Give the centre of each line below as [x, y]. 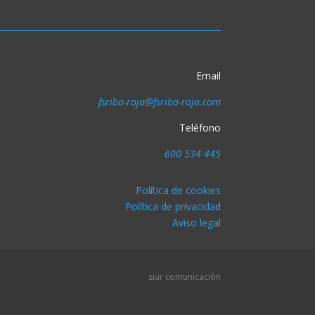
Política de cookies [178, 191]
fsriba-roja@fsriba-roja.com [159, 101]
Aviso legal [196, 223]
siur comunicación [184, 276]
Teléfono [200, 127]
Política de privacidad [173, 207]
